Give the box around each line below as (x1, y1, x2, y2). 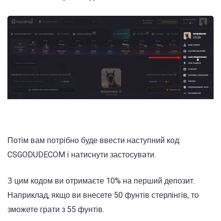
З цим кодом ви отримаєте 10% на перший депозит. (7, 176, 195, 185)
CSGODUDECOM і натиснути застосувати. (7, 150, 156, 160)
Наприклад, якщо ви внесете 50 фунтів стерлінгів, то (7, 190, 199, 200)
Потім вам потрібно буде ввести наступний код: (7, 136, 181, 146)
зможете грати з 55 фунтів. (7, 204, 104, 214)
